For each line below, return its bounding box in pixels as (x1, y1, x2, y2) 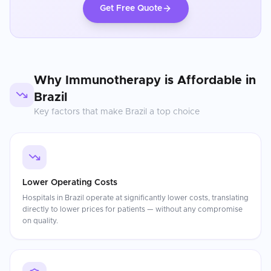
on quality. (22, 217, 58, 224)
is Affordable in (161, 74, 256, 87)
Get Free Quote (99, 4, 162, 13)
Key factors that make (34, 108, 125, 116)
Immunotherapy (65, 74, 161, 87)
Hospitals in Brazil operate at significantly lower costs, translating (22, 194, 249, 201)
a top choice (147, 108, 200, 116)
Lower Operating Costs (22, 178, 117, 187)
